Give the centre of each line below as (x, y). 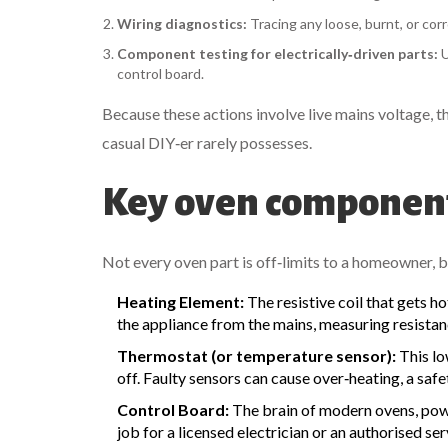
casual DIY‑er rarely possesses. (207, 142)
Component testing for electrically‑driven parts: (277, 53)
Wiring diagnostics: (182, 23)
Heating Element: (180, 301)
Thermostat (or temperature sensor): (256, 355)
